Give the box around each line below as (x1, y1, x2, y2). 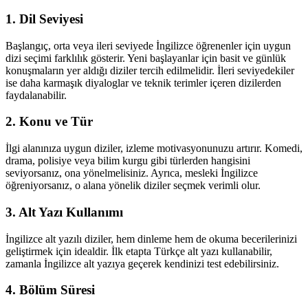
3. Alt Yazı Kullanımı (5, 204, 123, 219)
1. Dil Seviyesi (5, 11, 83, 26)
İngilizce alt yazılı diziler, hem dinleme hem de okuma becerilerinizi (5, 232, 297, 245)
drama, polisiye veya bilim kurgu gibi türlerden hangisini (5, 155, 250, 167)
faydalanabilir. (5, 89, 67, 101)
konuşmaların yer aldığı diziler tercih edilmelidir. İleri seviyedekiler (5, 64, 294, 76)
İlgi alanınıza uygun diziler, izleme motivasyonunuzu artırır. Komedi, (5, 142, 302, 155)
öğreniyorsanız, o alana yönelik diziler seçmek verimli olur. (5, 179, 261, 192)
